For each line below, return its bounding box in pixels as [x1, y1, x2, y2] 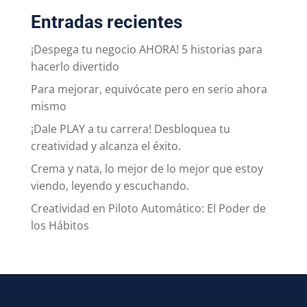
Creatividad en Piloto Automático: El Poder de [30, 201, 266, 216]
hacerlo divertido [30, 59, 119, 74]
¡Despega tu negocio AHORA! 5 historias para [30, 42, 262, 57]
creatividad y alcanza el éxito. [30, 138, 181, 153]
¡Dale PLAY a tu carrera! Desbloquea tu [30, 121, 230, 136]
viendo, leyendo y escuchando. [30, 178, 189, 193]
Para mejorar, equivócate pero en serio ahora [30, 82, 267, 97]
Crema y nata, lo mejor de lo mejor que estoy [30, 161, 263, 176]
